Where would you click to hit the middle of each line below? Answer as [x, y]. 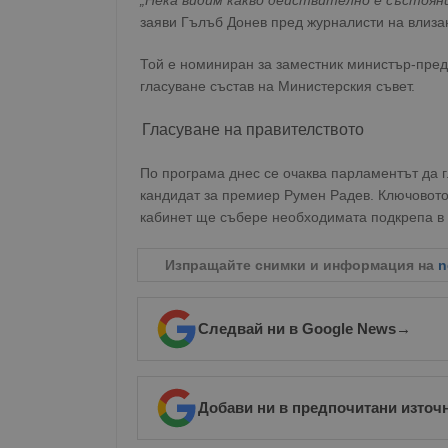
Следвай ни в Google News [297, 328]
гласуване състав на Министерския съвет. [277, 86]
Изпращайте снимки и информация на [301, 265]
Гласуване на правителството [253, 129]
